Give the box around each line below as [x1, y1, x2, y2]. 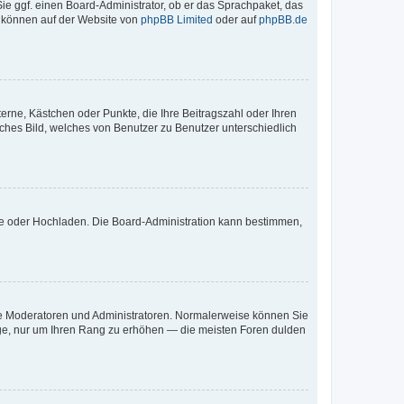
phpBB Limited [141, 14, 213, 26]
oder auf [213, 14, 259, 26]
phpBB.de [259, 14, 308, 26]
